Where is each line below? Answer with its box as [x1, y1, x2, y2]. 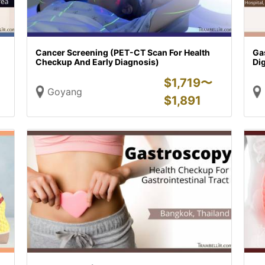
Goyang [47, 86, 83, 98]
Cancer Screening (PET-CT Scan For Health [35, 47, 211, 57]
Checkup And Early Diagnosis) [35, 57, 160, 67]
